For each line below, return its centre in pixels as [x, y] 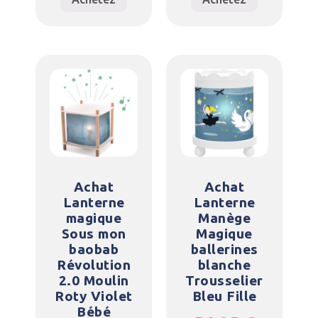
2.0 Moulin [94, 281]
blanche [224, 265]
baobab [94, 250]
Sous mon [94, 234]
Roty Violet [94, 296]
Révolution [94, 265]
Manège [224, 218]
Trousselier [224, 281]
